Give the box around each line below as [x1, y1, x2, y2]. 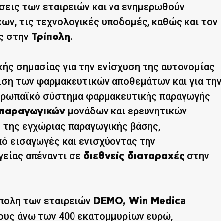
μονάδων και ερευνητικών [65, 105, 187, 117]
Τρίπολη [31, 32, 70, 42]
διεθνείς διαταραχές [83, 151, 184, 161]
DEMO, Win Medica [93, 196, 186, 206]
